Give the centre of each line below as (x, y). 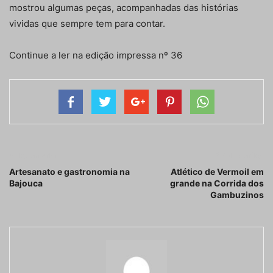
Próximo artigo (239, 155)
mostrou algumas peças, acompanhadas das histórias (124, 8)
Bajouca (26, 183)
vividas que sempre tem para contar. (87, 24)
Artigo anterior (33, 155)
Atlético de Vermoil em (217, 172)
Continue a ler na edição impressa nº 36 (96, 55)
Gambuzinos (237, 195)
